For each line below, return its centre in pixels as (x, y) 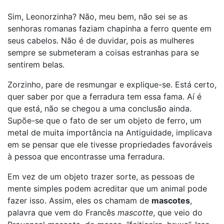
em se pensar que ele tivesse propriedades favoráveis (110, 144)
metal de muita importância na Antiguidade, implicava (110, 132)
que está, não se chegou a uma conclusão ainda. (99, 108)
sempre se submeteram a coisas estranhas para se (103, 52)
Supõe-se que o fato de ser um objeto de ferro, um (104, 120)
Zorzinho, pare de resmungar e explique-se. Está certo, (112, 84)
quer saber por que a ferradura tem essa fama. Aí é (104, 96)
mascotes (171, 200)
